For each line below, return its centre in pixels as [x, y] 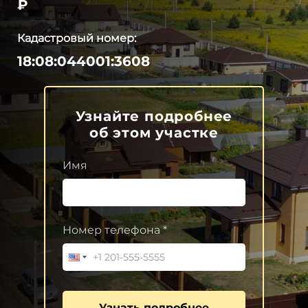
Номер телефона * [115, 230]
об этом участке [154, 132]
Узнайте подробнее [154, 116]
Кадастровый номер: [77, 38]
